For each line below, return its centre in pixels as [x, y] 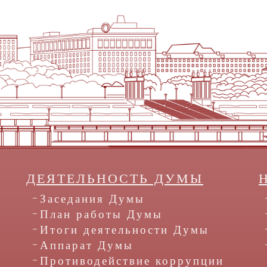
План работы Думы [101, 215]
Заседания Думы [92, 199]
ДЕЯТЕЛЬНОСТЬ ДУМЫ [115, 179]
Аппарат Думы [87, 246]
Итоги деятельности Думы [125, 230]
